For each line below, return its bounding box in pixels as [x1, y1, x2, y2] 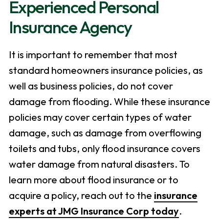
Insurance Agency [8, 16, 132, 38]
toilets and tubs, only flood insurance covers [8, 142, 200, 155]
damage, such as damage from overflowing [8, 127, 201, 139]
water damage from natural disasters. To [8, 158, 190, 171]
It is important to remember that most [8, 48, 177, 61]
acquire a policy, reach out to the [8, 189, 154, 202]
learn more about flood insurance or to [8, 174, 178, 186]
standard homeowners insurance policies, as [8, 64, 203, 77]
